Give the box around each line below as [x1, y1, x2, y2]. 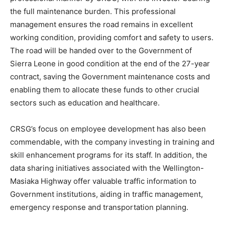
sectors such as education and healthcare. [10, 97, 160, 107]
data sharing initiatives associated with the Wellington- [10, 163, 204, 173]
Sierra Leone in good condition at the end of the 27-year [10, 58, 210, 68]
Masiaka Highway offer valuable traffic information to [10, 176, 196, 186]
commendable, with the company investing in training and [10, 137, 214, 147]
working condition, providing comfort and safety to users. [10, 32, 213, 42]
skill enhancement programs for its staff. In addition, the [10, 150, 207, 160]
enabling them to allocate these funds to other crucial [10, 84, 199, 94]
